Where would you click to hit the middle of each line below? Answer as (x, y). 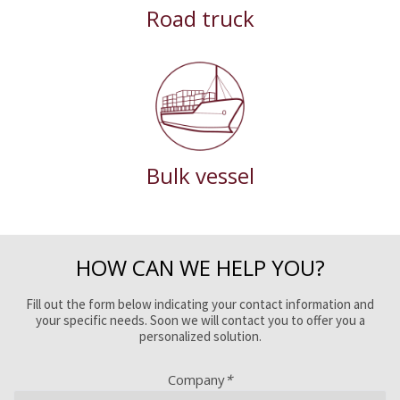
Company (196, 379)
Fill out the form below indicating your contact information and (200, 304)
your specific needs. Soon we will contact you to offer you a (200, 320)
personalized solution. (200, 336)
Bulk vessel (200, 176)
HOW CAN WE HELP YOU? (200, 267)
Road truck (200, 18)
